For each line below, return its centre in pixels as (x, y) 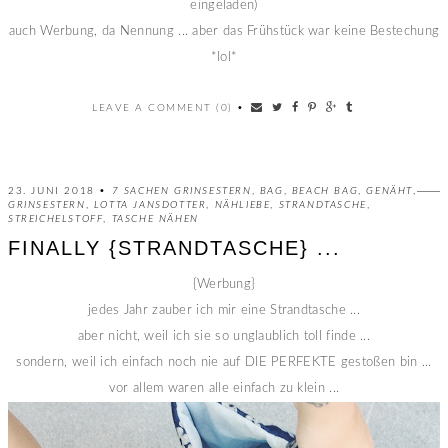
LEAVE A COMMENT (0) (162, 107)
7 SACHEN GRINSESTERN (181, 190)
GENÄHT (390, 190)
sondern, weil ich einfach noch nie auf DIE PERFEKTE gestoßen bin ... (224, 362)
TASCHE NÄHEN (155, 218)
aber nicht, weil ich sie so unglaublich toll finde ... (224, 336)
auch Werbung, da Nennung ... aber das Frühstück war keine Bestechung (224, 31)
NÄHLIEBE (242, 204)
